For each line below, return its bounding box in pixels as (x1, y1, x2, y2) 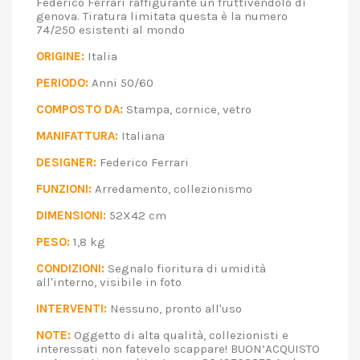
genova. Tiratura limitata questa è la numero (36, 9, 288, 23)
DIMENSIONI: (36, 208, 106, 223)
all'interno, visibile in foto (36, 275, 204, 289)
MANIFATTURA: (36, 129, 118, 143)
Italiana (118, 129, 187, 143)
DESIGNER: (36, 155, 96, 170)
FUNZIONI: (36, 182, 92, 196)
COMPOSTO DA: (36, 102, 123, 117)
